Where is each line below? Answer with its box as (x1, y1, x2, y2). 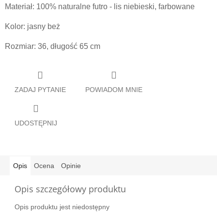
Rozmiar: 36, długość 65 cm (5, 42, 100, 51)
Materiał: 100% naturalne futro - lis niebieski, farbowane (5, 2, 195, 11)
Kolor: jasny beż (5, 22, 60, 31)
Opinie (61, 161, 81, 170)
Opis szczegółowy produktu (15, 183, 126, 195)
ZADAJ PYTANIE (15, 85, 66, 93)
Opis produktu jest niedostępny (15, 202, 109, 211)
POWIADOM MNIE (85, 85, 142, 93)
